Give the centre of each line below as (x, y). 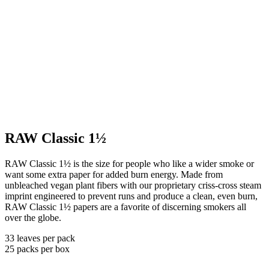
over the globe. (33, 217)
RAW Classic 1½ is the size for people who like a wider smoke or (129, 163)
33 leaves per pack (40, 238)
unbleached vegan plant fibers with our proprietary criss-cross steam (133, 185)
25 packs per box (37, 249)
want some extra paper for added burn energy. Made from (114, 174)
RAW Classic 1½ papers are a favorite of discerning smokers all (125, 207)
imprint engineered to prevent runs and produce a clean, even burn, (131, 196)
